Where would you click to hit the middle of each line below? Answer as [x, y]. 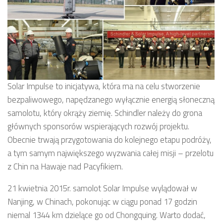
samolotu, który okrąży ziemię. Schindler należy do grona [105, 113]
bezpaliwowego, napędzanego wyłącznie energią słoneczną [111, 100]
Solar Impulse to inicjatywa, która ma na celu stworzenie [104, 86]
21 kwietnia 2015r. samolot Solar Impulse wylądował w [102, 189]
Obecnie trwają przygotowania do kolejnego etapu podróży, [110, 140]
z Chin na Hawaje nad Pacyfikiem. [65, 167]
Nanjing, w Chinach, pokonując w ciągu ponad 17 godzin [102, 202]
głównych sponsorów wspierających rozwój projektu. [98, 127]
